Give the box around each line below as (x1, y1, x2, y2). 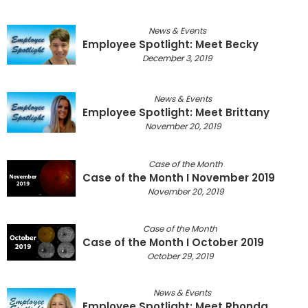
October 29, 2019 (146, 250, 214, 262)
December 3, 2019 (142, 52, 212, 65)
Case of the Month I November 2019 (82, 170, 275, 186)
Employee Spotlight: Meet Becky (82, 37, 258, 52)
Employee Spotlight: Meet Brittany (82, 104, 269, 120)
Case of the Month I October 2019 (82, 234, 264, 250)
